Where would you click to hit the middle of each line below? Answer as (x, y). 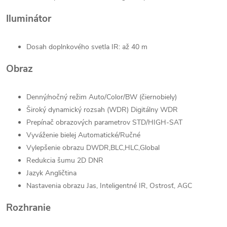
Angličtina (61, 173)
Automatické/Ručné (108, 135)
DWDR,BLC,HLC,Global (123, 148)
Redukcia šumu (52, 160)
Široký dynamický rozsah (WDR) (79, 110)
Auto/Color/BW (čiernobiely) (133, 97)
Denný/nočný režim (58, 97)
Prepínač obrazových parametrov (79, 122)
